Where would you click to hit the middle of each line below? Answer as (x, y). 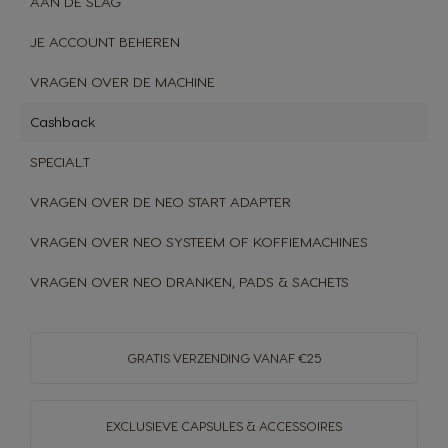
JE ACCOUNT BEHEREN (105, 41)
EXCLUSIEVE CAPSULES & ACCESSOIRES (224, 425)
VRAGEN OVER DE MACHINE (122, 81)
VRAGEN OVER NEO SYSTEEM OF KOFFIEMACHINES (199, 241)
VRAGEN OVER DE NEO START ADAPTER (160, 201)
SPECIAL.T (60, 161)
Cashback (62, 121)
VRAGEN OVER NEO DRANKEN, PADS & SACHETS (189, 281)
